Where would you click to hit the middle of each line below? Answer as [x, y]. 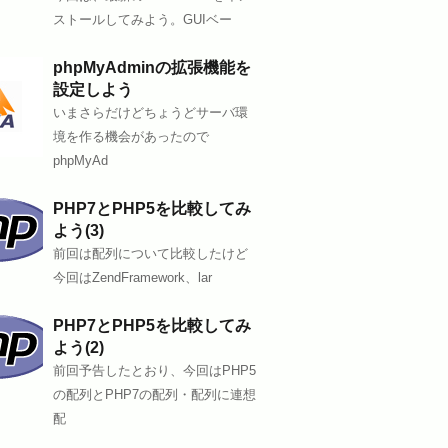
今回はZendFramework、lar [132, 277]
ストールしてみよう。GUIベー [142, 19]
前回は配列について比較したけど [150, 253]
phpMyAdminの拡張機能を [152, 67]
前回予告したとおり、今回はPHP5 [154, 370]
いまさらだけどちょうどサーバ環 [150, 112]
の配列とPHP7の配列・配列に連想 [154, 394]
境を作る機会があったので [131, 136]
